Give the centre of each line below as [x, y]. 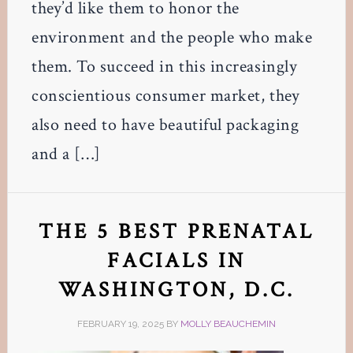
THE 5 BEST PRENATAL [176, 231]
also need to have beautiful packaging [165, 124]
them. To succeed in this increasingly [164, 66]
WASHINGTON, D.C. [176, 289]
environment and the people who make [172, 37]
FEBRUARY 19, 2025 [120, 323]
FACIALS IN [176, 260]
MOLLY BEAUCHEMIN [228, 323]
